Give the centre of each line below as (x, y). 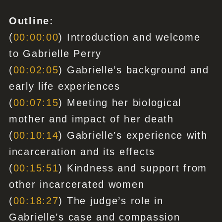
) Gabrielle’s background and (134, 70)
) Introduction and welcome (130, 37)
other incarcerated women (77, 185)
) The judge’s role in (111, 201)
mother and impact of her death (91, 119)
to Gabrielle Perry (55, 54)
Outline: (31, 21)
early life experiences (64, 86)
